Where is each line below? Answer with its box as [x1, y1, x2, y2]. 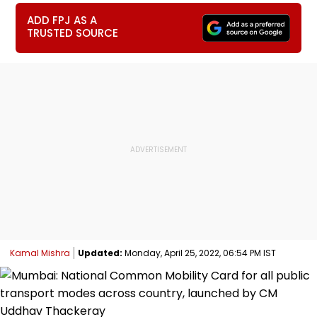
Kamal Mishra [10, 246, 70, 259]
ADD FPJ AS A [27, 13, 98, 28]
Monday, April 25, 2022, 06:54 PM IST [122, 246, 276, 259]
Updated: [78, 246, 122, 259]
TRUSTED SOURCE [27, 25, 119, 40]
